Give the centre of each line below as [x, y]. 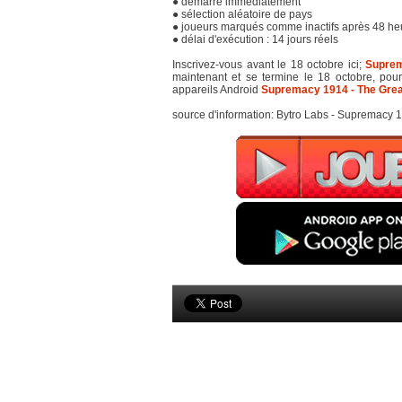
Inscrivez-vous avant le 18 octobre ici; [269, 65]
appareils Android [217, 90]
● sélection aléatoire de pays [242, 14]
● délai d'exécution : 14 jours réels [255, 39]
